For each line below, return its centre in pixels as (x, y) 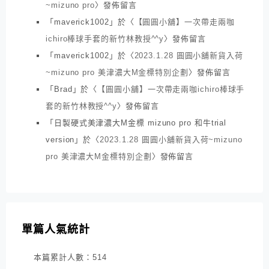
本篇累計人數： (63, 258)
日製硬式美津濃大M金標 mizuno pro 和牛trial (140, 122)
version (60, 139)
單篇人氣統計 (56, 230)
